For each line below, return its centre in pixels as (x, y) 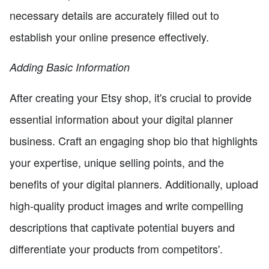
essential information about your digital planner (121, 119)
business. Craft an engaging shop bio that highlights (134, 140)
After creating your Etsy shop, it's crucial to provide (131, 97)
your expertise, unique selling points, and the (117, 162)
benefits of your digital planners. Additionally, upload (134, 183)
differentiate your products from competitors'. (116, 248)
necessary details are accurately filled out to (114, 15)
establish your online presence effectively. (109, 36)
